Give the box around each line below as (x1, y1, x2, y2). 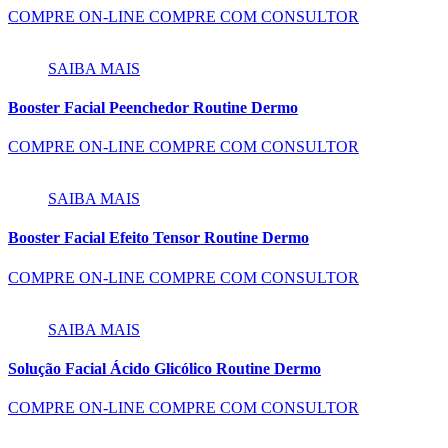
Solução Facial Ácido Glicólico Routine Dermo (8, 359, 321, 377)
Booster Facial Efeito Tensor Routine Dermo (8, 229, 309, 247)
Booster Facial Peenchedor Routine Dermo (8, 98, 298, 116)
